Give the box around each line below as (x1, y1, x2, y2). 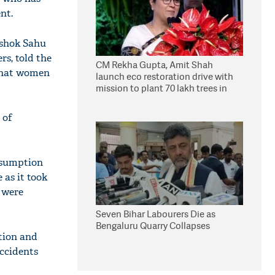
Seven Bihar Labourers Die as (96, 207, 215, 220)
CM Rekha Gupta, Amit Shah (96, 58, 213, 71)
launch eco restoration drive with (96, 70, 233, 83)
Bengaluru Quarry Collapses (96, 219, 210, 232)
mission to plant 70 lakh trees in (96, 82, 227, 95)
